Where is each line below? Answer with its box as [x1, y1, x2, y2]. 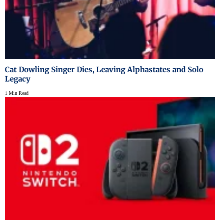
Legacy [5, 74, 30, 83]
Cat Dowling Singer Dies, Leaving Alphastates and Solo [5, 64, 203, 74]
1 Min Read [5, 90, 28, 96]
